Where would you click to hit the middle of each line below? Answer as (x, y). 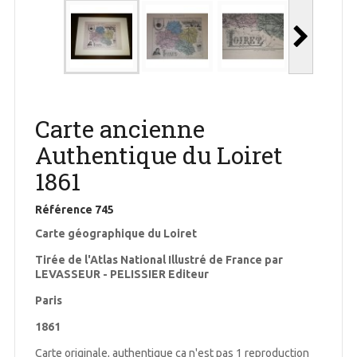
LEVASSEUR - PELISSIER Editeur (122, 275)
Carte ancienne (120, 129)
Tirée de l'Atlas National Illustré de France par (159, 260)
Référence (63, 210)
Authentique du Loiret (159, 155)
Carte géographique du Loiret (116, 234)
